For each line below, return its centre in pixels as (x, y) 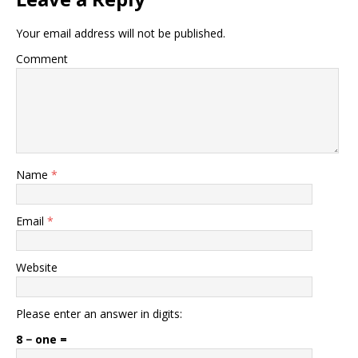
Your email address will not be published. (121, 33)
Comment (42, 59)
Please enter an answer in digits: (99, 314)
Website (37, 267)
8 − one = (42, 339)
